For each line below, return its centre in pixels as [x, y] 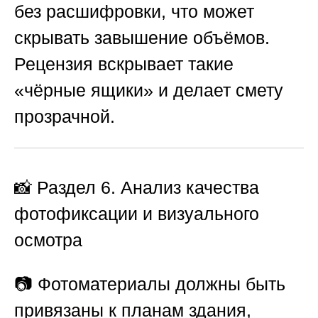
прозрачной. [65, 116]
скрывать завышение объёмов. [142, 37]
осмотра [48, 240]
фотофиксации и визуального [137, 214]
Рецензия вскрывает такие [124, 64]
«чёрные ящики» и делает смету [149, 90]
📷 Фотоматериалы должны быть [150, 284]
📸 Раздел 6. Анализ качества [137, 188]
